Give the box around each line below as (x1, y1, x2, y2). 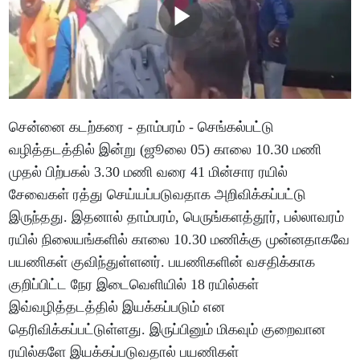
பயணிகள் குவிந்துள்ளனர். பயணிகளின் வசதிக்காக (9, 254, 316, 271)
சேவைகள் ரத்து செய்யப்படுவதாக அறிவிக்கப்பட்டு (9, 186, 307, 203)
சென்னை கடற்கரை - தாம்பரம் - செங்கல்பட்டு (9, 119, 275, 136)
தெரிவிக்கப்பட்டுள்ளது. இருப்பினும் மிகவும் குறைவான (9, 321, 326, 338)
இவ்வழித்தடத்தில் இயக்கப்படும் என (9, 299, 226, 316)
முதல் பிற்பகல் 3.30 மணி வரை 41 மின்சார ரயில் (9, 164, 288, 181)
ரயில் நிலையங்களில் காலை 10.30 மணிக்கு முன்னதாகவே (9, 231, 350, 248)
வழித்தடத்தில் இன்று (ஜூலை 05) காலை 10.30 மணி (9, 141, 322, 158)
